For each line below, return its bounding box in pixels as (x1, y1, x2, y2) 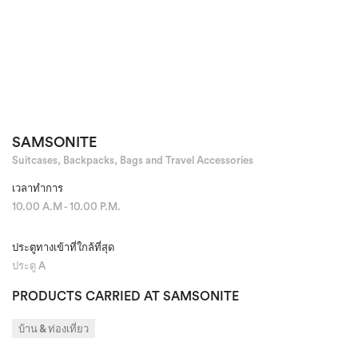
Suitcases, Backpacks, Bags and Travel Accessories (12, 153, 253, 166)
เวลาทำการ (12, 181, 63, 194)
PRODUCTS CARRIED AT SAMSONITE (12, 288, 239, 304)
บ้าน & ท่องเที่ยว (18, 322, 89, 335)
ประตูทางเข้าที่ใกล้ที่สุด (12, 241, 114, 253)
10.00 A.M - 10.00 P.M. (12, 200, 121, 213)
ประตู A (12, 259, 46, 272)
